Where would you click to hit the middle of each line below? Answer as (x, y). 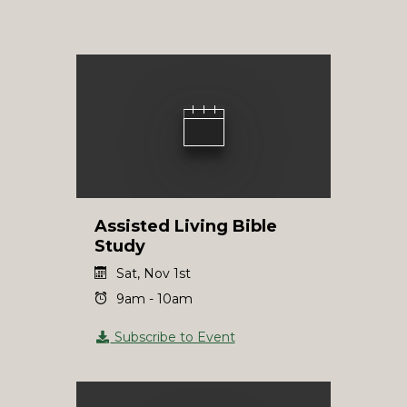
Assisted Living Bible (186, 226)
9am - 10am (154, 298)
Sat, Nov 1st (154, 273)
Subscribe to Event (173, 337)
